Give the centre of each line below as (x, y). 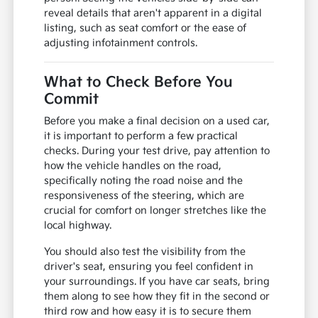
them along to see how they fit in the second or (157, 297)
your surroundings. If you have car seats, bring (157, 282)
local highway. (78, 226)
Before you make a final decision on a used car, (157, 121)
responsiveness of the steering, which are (144, 196)
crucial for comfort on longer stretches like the (155, 211)
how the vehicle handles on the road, (133, 166)
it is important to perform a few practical (141, 136)
